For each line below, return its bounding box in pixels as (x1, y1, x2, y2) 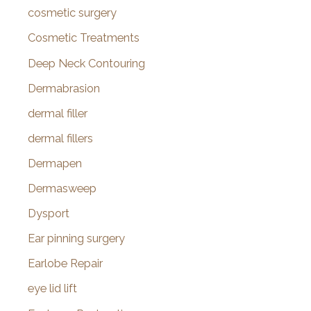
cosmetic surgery (28, 6, 117, 20)
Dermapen (28, 156, 82, 170)
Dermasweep (28, 182, 96, 196)
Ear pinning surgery (28, 232, 125, 246)
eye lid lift (28, 282, 77, 296)
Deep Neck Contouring (28, 56, 145, 70)
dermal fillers (28, 131, 93, 145)
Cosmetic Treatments (28, 31, 140, 45)
